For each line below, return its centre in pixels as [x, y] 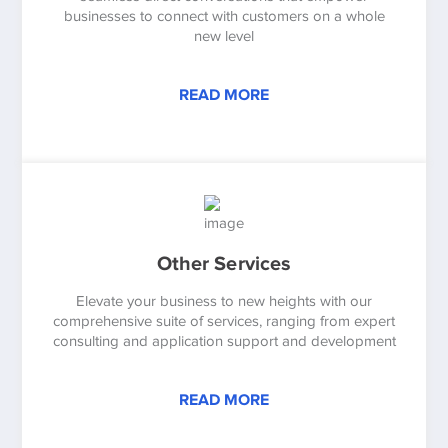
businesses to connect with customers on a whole [224, 15]
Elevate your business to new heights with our [224, 300]
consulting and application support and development [224, 340]
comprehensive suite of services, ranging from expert [224, 320]
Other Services [224, 262]
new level [224, 35]
